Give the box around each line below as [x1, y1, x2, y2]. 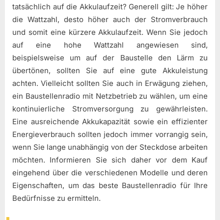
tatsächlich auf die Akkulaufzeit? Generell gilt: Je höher [12, 2, 208, 12]
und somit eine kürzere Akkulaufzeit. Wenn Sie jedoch [12, 27, 208, 37]
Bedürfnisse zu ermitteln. [12, 193, 101, 203]
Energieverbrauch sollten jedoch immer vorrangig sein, [12, 130, 208, 139]
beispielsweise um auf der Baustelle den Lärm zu [12, 53, 208, 63]
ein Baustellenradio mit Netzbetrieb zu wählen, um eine [12, 91, 208, 101]
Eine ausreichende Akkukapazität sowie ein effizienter [12, 117, 208, 127]
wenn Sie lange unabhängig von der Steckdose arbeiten [12, 142, 208, 152]
